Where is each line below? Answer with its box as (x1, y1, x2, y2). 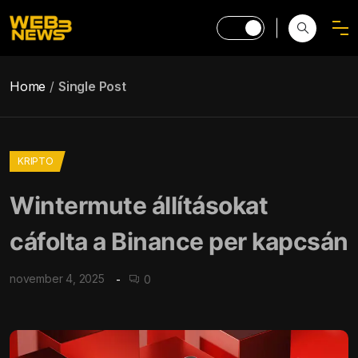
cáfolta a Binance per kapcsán (10, 227, 348, 256)
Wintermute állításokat (10, 191, 268, 220)
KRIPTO (18, 155, 54, 167)
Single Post (58, 78, 126, 94)
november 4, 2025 (10, 272, 105, 285)
